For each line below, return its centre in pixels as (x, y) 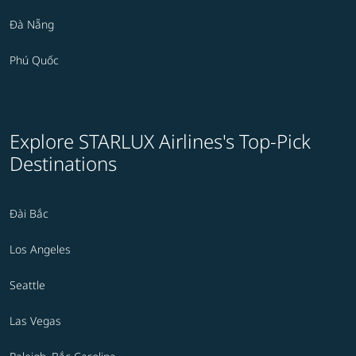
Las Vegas (35, 321)
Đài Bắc (29, 214)
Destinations (63, 164)
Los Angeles (40, 250)
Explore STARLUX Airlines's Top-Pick (160, 141)
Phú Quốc (34, 60)
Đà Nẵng (32, 25)
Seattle (27, 285)
